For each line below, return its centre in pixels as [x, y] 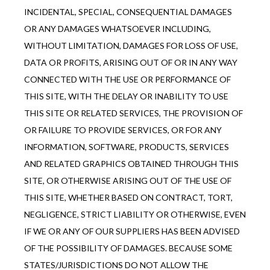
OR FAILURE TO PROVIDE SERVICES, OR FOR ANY [123, 130]
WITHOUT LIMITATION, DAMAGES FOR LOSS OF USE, [131, 46]
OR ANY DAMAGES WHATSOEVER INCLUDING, [118, 29]
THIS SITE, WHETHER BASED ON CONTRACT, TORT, [128, 198]
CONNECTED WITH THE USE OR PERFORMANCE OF [127, 80]
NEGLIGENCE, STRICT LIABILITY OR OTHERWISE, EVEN [135, 215]
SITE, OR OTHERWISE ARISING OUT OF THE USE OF [128, 181]
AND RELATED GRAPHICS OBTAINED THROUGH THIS [131, 164]
